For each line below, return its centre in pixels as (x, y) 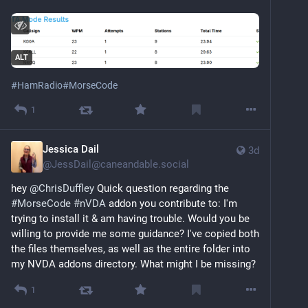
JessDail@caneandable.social (120, 164)
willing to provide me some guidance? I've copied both (135, 233)
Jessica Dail (71, 149)
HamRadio (40, 85)
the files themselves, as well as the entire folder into (131, 249)
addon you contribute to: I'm (172, 203)
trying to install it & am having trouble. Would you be (130, 218)
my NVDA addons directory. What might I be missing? (133, 264)
